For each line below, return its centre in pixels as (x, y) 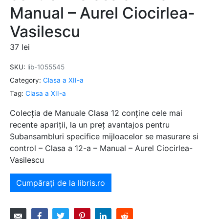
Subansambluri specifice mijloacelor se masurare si (104, 136)
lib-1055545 (46, 67)
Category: (25, 80)
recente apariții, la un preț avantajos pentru (90, 124)
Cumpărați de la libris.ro (61, 183)
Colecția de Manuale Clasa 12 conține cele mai (96, 113)
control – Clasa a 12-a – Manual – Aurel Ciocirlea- (101, 148)
